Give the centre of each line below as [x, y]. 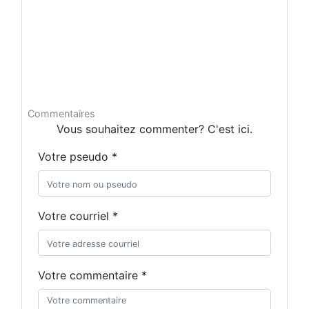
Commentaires [61, 113]
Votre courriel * [78, 216]
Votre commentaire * [92, 275]
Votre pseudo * [78, 156]
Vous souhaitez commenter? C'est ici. [154, 129]
